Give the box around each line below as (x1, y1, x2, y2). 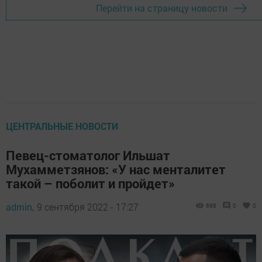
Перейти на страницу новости (95, 2, 227, 15)
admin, (6, 200, 34, 213)
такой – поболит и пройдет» (6, 174, 175, 192)
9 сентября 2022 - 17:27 (37, 200, 139, 213)
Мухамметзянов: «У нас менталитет (6, 160, 226, 178)
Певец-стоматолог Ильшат (6, 146, 170, 164)
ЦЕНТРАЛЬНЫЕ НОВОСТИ (6, 119, 118, 132)
